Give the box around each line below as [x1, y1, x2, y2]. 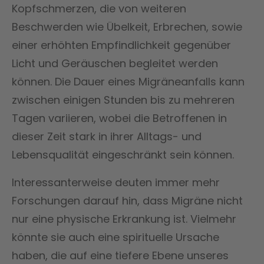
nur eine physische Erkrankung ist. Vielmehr [12, 211, 236, 226]
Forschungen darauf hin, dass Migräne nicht [12, 193, 243, 208]
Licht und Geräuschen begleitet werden [12, 55, 218, 71]
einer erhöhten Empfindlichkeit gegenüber [12, 37, 231, 52]
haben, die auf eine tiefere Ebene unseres [12, 247, 229, 263]
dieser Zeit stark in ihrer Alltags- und [12, 128, 202, 144]
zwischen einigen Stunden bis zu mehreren [12, 92, 235, 107]
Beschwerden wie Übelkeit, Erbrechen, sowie [12, 19, 242, 34]
